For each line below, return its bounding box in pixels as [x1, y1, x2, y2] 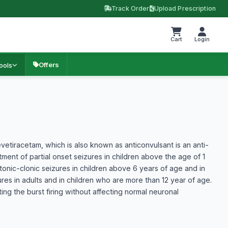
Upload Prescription [154, 5, 216, 12]
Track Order [111, 5, 150, 12]
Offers [39, 61, 59, 69]
